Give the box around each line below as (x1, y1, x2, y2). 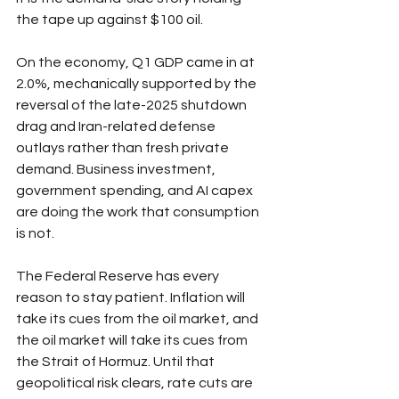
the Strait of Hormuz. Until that (16, 354, 217, 369)
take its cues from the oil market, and (16, 311, 261, 326)
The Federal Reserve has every (16, 268, 222, 283)
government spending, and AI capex (16, 183, 256, 198)
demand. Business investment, (16, 161, 218, 176)
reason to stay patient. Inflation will (16, 289, 248, 305)
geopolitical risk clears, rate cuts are (16, 375, 256, 390)
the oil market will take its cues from (16, 332, 250, 347)
